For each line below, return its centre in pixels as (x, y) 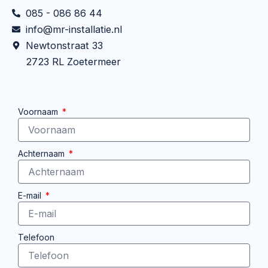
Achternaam (42, 154)
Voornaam (39, 112)
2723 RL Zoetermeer (73, 62)
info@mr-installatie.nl (74, 30)
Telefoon (36, 237)
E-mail (31, 196)
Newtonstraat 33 (64, 46)
